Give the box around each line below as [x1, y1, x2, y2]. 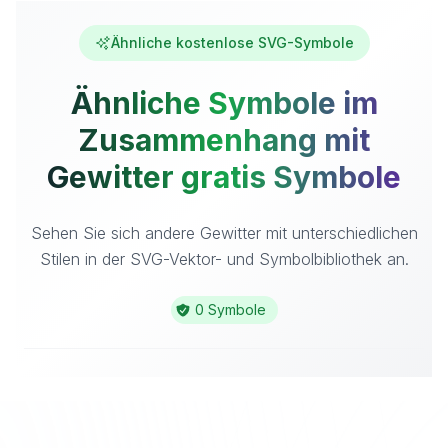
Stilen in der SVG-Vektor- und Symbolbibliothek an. [39, 249, 409, 269]
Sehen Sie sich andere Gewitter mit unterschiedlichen [30, 223, 418, 243]
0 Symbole [194, 301, 266, 318]
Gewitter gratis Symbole [47, 159, 401, 195]
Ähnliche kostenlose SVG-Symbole [110, 34, 354, 51]
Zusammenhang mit [78, 122, 370, 158]
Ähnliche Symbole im [70, 85, 378, 121]
